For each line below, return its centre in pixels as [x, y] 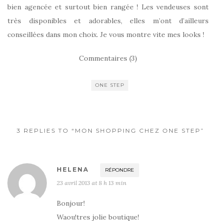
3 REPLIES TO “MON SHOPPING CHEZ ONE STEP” [110, 130]
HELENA [73, 169]
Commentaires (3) [108, 58]
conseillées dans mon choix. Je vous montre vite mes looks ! [106, 35]
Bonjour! [71, 203]
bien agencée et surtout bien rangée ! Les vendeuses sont [108, 7]
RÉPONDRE [120, 170]
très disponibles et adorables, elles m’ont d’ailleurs [108, 21]
